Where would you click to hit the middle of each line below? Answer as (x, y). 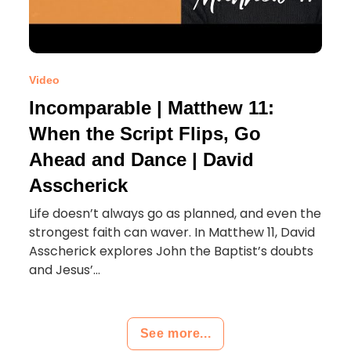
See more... (175, 333)
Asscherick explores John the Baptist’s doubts (172, 251)
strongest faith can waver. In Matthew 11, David (172, 232)
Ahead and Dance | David (142, 159)
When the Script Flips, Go (145, 134)
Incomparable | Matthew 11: (152, 108)
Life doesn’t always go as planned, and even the (175, 213)
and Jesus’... (65, 270)
